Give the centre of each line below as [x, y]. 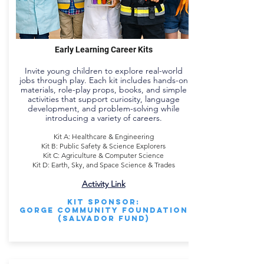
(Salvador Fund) [103, 218]
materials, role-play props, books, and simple [103, 90]
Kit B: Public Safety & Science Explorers [103, 146]
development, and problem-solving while [103, 108]
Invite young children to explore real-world [103, 71]
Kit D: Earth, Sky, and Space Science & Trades [103, 165]
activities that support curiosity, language [103, 99]
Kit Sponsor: [103, 202]
